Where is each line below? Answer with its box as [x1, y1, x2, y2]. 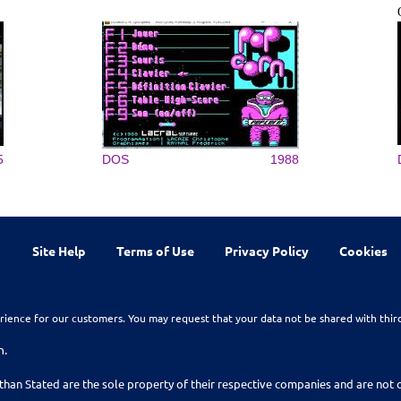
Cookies [339, 242, 388, 259]
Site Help [32, 242, 86, 259]
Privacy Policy [224, 242, 309, 259]
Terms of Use [115, 242, 194, 259]
